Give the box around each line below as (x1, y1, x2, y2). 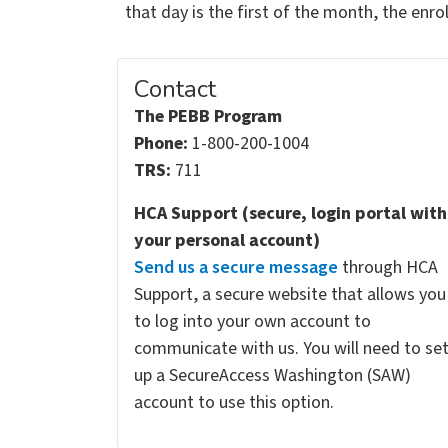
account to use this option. (134, 389, 334, 415)
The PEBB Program (134, 103, 282, 129)
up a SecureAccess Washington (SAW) (134, 362, 411, 388)
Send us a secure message (134, 254, 338, 280)
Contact (134, 72, 216, 105)
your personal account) (134, 227, 320, 253)
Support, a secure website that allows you (134, 281, 446, 307)
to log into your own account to (134, 308, 371, 334)
